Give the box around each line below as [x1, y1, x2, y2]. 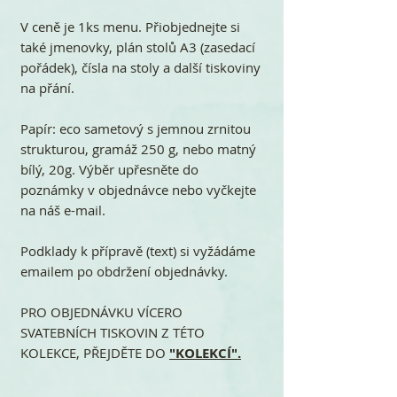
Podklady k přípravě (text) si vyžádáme [20, 241, 255, 260]
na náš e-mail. [20, 200, 105, 219]
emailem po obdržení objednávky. [20, 261, 228, 280]
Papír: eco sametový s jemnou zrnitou [20, 119, 251, 137]
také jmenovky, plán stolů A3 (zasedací [20, 37, 255, 56]
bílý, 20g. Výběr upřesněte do [20, 160, 198, 178]
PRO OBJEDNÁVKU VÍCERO [20, 302, 183, 321]
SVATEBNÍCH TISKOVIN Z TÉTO [20, 323, 205, 341]
